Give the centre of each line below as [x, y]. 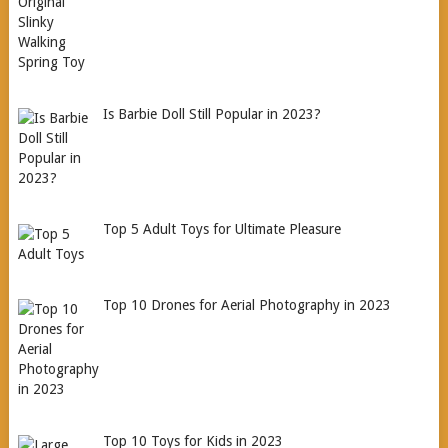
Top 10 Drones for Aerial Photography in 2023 [247, 305]
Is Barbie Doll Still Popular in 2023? [212, 113]
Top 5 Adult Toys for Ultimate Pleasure [222, 229]
